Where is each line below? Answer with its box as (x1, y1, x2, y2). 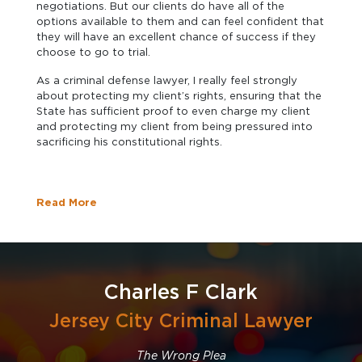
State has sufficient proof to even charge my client (36, 105, 310, 117)
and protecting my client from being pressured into (36, 120, 313, 133)
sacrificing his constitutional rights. (36, 136, 222, 148)
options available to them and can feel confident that (36, 15, 324, 27)
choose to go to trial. (36, 46, 150, 58)
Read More (36, 196, 97, 208)
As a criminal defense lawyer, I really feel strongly (36, 74, 297, 86)
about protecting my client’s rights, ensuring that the (36, 90, 322, 102)
